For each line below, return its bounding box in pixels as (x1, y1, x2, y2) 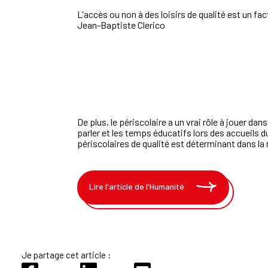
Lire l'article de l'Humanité (89, 181, 184, 191)
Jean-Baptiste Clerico (77, 19, 165, 31)
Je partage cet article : (22, 249, 111, 261)
